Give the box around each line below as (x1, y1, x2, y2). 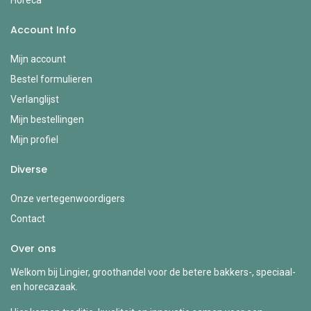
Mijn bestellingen (10, 113, 84, 125)
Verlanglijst (10, 93, 59, 105)
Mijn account (10, 53, 66, 65)
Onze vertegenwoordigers (10, 192, 125, 204)
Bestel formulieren (10, 73, 92, 85)
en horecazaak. (10, 280, 78, 292)
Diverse (10, 162, 50, 176)
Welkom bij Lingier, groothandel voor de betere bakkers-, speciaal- (10, 266, 296, 278)
